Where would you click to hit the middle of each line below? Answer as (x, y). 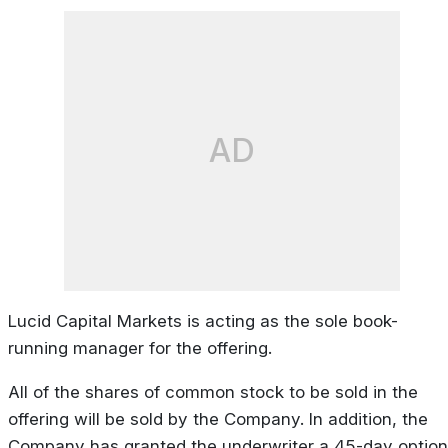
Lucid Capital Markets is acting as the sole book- (203, 320)
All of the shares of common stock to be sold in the (213, 391)
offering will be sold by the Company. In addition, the (218, 418)
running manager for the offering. (140, 347)
